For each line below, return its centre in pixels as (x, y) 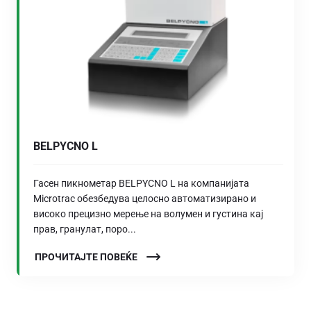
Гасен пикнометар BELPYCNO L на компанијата (141, 183)
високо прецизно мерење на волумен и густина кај (148, 213)
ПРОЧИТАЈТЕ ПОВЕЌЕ (87, 257)
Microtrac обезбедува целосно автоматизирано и (145, 198)
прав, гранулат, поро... (85, 229)
